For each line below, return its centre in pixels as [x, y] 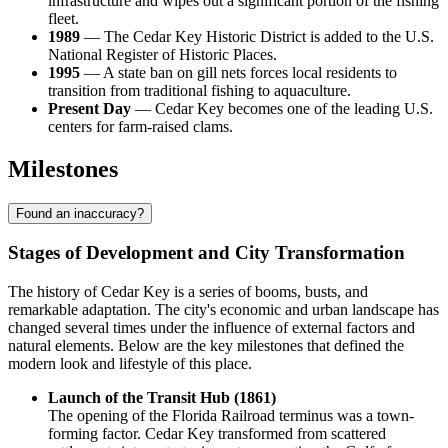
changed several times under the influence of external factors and [211, 328]
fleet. [63, 18]
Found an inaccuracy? [80, 213]
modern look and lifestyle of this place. [130, 364]
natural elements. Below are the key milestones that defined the [206, 346]
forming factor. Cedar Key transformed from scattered [217, 434]
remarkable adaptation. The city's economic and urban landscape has [223, 310]
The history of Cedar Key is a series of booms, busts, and [188, 292]
